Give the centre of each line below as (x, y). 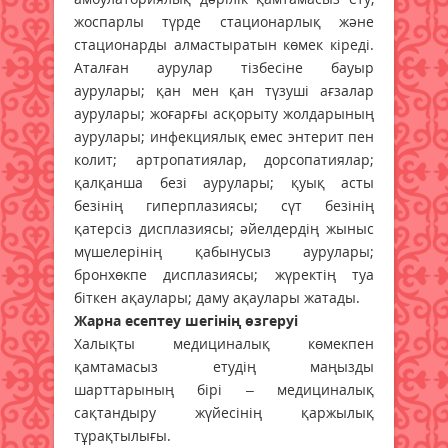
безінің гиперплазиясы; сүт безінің (224, 205)
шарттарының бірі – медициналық (224, 389)
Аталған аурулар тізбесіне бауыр (224, 67)
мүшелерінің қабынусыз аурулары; (224, 251)
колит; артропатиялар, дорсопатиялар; (224, 159)
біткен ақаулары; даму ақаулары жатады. (217, 297)
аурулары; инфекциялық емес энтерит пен (224, 136)
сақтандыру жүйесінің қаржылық (224, 412)
